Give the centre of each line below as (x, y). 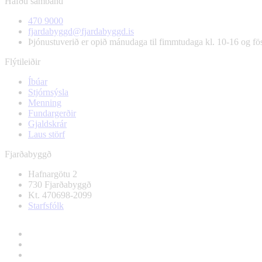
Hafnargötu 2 (53, 174)
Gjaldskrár (47, 123)
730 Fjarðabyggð (60, 184)
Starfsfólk (46, 205)
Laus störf (46, 134)
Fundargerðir (52, 113)
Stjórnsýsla (48, 92)
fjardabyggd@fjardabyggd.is (81, 31)
